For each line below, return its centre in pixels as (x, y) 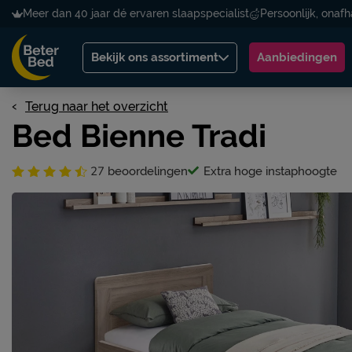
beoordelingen (146, 171)
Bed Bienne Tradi (139, 136)
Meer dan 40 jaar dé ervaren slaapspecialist (136, 13)
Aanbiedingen (297, 57)
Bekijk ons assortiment (155, 57)
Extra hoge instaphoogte (270, 171)
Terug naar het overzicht (97, 106)
